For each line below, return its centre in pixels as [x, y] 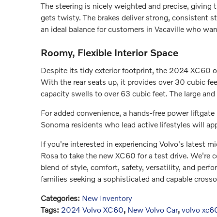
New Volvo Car [153, 209]
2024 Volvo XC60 [92, 209]
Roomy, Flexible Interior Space [109, 52]
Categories [59, 198]
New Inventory [107, 198]
